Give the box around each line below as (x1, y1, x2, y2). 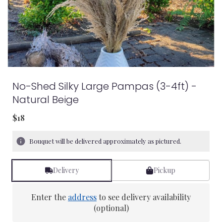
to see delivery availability (97, 192, 191, 202)
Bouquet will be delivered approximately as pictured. (29, 137, 181, 145)
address (68, 192, 97, 202)
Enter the (31, 192, 68, 202)
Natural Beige (12, 93, 79, 107)
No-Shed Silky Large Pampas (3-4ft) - (12, 79, 197, 93)
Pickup (153, 166, 175, 175)
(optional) (93, 203, 129, 213)
